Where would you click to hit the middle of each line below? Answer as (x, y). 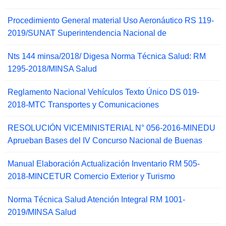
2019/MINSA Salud (42, 212)
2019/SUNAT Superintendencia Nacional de (87, 33)
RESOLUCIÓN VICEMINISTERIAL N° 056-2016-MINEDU (111, 128)
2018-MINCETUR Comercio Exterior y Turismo (91, 177)
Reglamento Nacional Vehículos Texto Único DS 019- (103, 92)
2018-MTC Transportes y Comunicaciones (83, 105)
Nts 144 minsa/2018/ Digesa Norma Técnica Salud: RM (107, 56)
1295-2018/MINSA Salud (52, 69)
